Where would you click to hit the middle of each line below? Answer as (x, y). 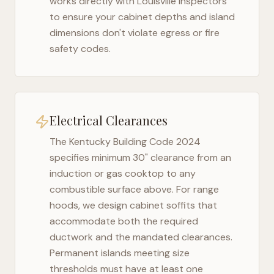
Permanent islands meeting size (120, 253)
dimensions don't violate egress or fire (135, 33)
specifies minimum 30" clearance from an (140, 157)
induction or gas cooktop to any (123, 173)
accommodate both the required (124, 221)
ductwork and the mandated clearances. (141, 237)
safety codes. (80, 49)
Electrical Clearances (109, 120)
